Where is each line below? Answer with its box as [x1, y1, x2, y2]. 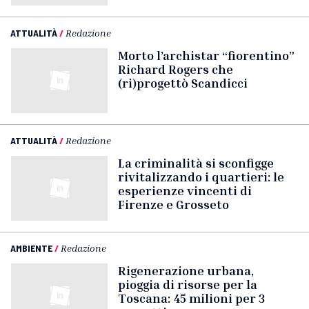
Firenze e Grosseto [118, 197, 229, 212]
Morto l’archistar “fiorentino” [118, 48, 295, 63]
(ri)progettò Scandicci [118, 75, 248, 90]
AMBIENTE [10, 242, 52, 254]
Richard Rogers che [118, 61, 233, 77]
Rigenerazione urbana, [118, 263, 254, 278]
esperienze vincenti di [118, 183, 252, 198]
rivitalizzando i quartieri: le [118, 169, 284, 184]
